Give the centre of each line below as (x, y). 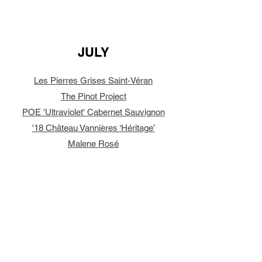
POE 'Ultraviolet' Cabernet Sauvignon (93, 112)
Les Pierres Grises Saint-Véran (93, 80)
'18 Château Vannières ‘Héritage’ (93, 128)
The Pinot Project (93, 96)
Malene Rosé (93, 144)
